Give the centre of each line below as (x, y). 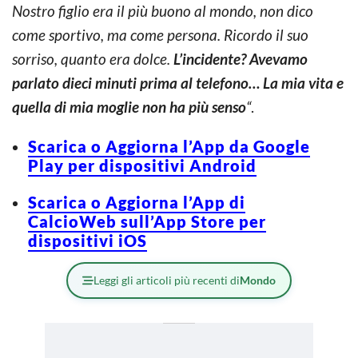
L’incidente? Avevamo (241, 58)
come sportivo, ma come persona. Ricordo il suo (160, 34)
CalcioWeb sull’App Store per (147, 221)
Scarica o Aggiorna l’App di (137, 202)
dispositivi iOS (88, 240)
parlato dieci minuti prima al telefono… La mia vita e (178, 82)
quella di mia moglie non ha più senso (129, 106)
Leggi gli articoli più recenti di (167, 280)
